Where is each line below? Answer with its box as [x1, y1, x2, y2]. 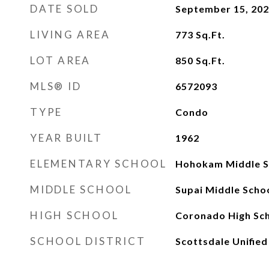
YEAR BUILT [30, 131, 103, 144]
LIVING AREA [30, 28, 110, 41]
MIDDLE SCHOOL [30, 183, 132, 196]
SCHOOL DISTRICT [30, 235, 146, 247]
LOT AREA [30, 54, 91, 67]
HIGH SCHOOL [30, 209, 119, 222]
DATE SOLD [30, 2, 99, 15]
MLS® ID [30, 80, 82, 92]
